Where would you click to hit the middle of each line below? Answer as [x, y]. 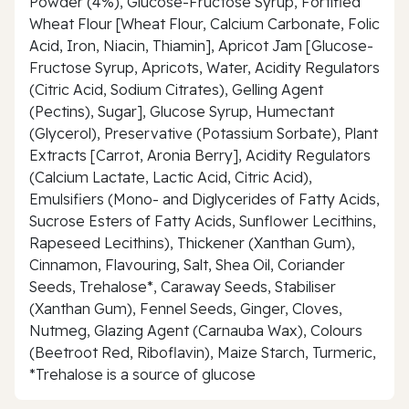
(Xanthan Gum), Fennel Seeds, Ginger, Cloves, [186, 308]
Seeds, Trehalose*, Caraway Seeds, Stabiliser [183, 286]
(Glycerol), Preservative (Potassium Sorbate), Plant [204, 133]
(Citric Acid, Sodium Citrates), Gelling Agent [176, 89]
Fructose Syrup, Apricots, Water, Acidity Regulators [204, 67]
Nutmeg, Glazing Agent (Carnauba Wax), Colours [196, 330]
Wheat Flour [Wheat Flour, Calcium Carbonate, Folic [204, 23]
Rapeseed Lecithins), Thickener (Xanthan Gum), [192, 242]
